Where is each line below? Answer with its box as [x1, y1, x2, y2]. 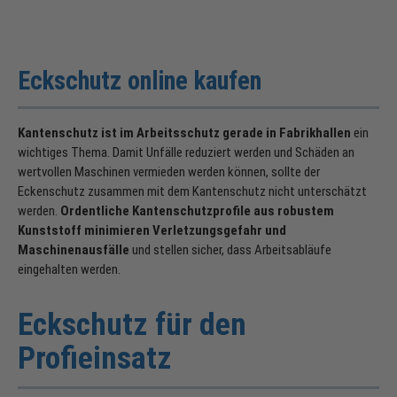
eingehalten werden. [18, 261, 121, 278]
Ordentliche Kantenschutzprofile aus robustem [60, 203, 334, 220]
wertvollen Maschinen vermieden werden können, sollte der [18, 164, 320, 181]
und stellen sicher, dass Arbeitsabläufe [132, 242, 331, 259]
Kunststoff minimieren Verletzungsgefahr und [18, 222, 286, 239]
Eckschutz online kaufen [18, 66, 261, 97]
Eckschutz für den [18, 306, 246, 344]
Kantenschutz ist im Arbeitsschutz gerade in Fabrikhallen [18, 125, 351, 142]
